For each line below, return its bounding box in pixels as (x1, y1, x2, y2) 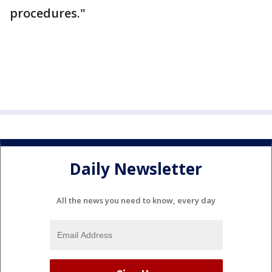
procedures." (10, 5, 86, 21)
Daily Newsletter (70, 158, 202, 180)
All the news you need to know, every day (56, 194, 216, 206)
